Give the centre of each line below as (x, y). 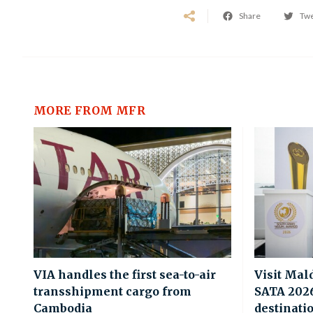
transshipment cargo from (112, 291)
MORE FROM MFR (90, 110)
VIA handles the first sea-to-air (125, 274)
